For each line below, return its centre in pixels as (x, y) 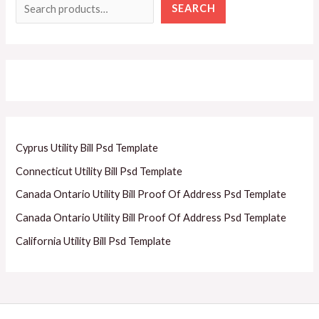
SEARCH (193, 9)
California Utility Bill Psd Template (94, 241)
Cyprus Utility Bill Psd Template (87, 148)
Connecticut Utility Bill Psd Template (99, 171)
